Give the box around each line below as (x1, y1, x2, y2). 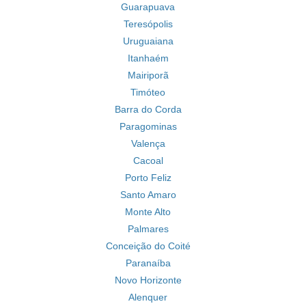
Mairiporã (127, 70, 169, 81)
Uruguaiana (122, 36, 173, 46)
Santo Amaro (120, 189, 176, 200)
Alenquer (128, 292, 167, 303)
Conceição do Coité (105, 240, 191, 251)
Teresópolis (123, 18, 173, 29)
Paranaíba (125, 258, 171, 268)
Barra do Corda (114, 104, 182, 115)
